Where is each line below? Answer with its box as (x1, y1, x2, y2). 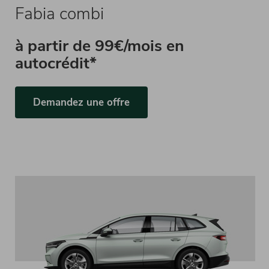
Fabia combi (14, 2, 104, 25)
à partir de (14, 35, 95, 56)
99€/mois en (94, 35, 184, 56)
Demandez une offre (32, 95, 130, 109)
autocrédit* (14, 52, 97, 74)
